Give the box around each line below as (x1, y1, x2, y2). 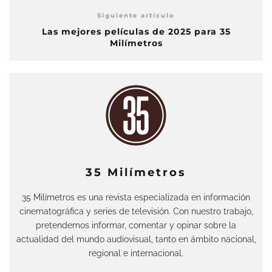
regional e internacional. (89, 248, 183, 259)
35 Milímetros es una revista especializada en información (22, 192, 250, 203)
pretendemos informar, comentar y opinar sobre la (36, 220, 236, 231)
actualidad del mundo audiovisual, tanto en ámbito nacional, (16, 234, 256, 245)
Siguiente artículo (97, 12, 175, 20)
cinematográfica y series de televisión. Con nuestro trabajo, (19, 206, 253, 217)
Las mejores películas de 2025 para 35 (41, 26, 231, 38)
